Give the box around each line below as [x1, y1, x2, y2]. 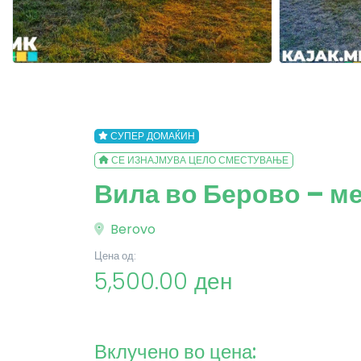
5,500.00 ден [94, 266, 232, 297]
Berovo [107, 220, 156, 239]
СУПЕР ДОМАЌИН [110, 129, 195, 143]
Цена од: [94, 249, 136, 263]
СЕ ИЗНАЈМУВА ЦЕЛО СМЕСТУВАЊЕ [110, 153, 288, 167]
